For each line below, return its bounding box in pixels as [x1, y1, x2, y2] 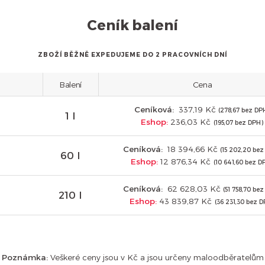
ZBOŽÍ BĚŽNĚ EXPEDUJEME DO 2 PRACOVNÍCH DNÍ [37, 50, 228, 58]
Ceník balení [86, 15, 179, 33]
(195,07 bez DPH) [213, 119, 263, 127]
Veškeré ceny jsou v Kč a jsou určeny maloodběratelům [47, 252, 264, 263]
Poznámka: [1, 252, 48, 263]
